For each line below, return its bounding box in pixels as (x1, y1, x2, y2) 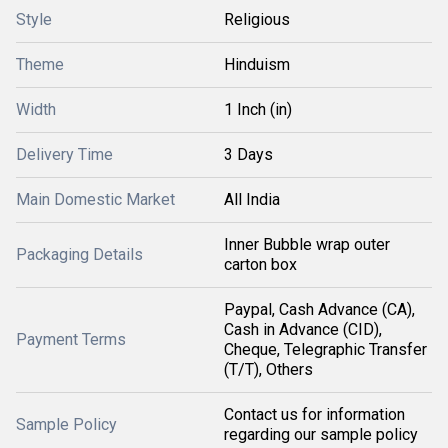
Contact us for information (224, 405, 405, 424)
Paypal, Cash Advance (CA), (224, 300, 415, 319)
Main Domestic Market (16, 190, 175, 209)
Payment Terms (16, 330, 126, 349)
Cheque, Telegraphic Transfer (224, 340, 427, 359)
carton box (224, 255, 297, 274)
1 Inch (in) (224, 100, 292, 119)
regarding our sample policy (224, 425, 418, 444)
